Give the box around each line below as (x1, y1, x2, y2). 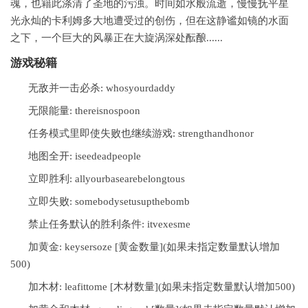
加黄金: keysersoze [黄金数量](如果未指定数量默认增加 (28, 241, 280, 253)
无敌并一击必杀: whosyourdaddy (28, 82, 175, 94)
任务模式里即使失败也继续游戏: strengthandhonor (28, 128, 254, 140)
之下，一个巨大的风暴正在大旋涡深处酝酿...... (10, 32, 225, 44)
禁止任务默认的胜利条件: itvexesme (28, 219, 190, 230)
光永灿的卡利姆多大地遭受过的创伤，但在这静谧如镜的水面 (10, 15, 289, 27)
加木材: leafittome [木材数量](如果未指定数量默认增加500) (28, 281, 295, 293)
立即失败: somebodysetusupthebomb (28, 196, 190, 208)
